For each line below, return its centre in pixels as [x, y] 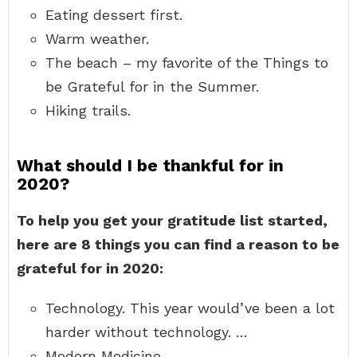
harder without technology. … [147, 332]
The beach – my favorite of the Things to [187, 63]
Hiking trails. [88, 110]
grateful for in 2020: [90, 268]
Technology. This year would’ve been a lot [190, 308]
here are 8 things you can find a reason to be [178, 244]
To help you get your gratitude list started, [172, 220]
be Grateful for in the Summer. [152, 86]
